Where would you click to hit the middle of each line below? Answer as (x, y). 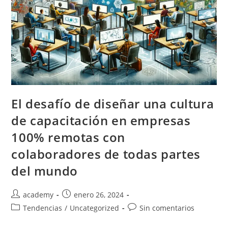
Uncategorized (95, 208)
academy (38, 195)
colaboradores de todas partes (106, 154)
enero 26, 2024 (99, 195)
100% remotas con (68, 137)
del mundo (45, 171)
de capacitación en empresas (101, 121)
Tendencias (43, 208)
